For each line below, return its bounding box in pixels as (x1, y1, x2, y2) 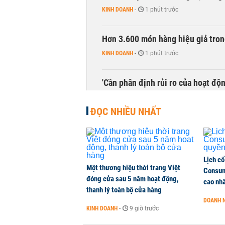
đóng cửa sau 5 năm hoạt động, (86, 174, 179, 183)
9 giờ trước (130, 205, 159, 212)
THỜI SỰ (102, 93, 123, 100)
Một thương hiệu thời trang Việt (86, 163, 180, 172)
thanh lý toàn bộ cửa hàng (86, 185, 162, 194)
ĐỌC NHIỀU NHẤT (90, 105, 161, 118)
